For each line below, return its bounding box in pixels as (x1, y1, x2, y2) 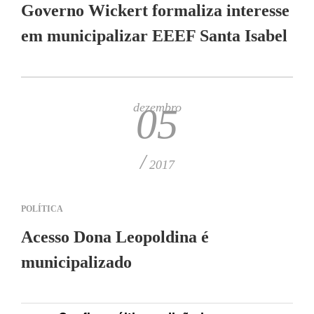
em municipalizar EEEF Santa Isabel (21, 27, 287, 45)
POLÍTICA (21, 204, 63, 214)
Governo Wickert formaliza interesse (21, 1, 289, 20)
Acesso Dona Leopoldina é (21, 228, 209, 246)
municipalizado (21, 253, 132, 271)
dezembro (132, 100, 182, 114)
